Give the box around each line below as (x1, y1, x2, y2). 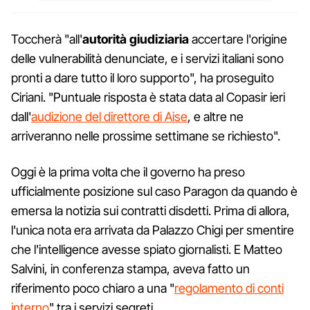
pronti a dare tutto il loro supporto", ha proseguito (11, 71, 274, 85)
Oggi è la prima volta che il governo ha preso (11, 165, 245, 179)
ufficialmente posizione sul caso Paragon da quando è (11, 184, 298, 199)
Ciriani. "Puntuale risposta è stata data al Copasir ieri (11, 90, 285, 104)
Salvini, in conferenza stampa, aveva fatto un (11, 262, 250, 276)
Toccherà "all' (11, 32, 82, 46)
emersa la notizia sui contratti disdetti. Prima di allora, (11, 203, 290, 218)
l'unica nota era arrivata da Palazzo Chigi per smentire (11, 223, 294, 237)
